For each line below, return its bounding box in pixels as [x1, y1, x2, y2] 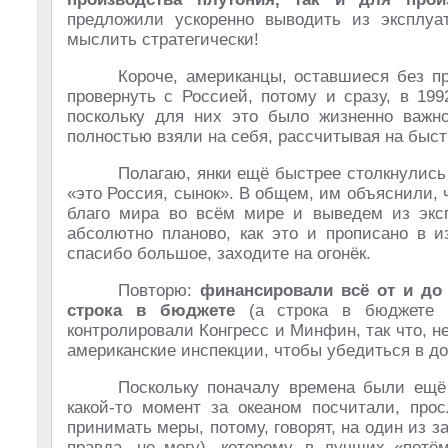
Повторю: [118, 281, 200, 300]
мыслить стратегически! [67, 30, 259, 49]
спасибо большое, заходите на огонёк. [67, 244, 371, 263]
